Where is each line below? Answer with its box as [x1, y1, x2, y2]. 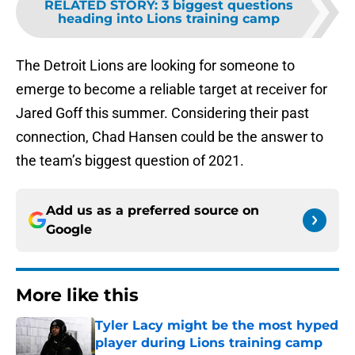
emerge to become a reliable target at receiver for [16, 81, 327, 98]
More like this [16, 284, 139, 307]
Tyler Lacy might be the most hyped [95, 318, 338, 334]
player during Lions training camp [95, 335, 323, 351]
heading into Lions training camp [58, 11, 280, 27]
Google [46, 222, 92, 238]
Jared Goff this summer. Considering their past [16, 105, 309, 122]
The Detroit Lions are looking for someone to [16, 57, 295, 74]
